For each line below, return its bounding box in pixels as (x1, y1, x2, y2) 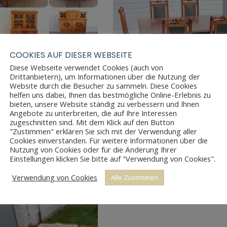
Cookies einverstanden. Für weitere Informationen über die (10, 135, 208, 145)
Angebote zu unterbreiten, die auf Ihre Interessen (10, 107, 177, 118)
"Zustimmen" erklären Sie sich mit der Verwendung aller (10, 126, 197, 136)
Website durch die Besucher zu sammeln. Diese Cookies (10, 80, 197, 91)
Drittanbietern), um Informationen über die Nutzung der (10, 71, 200, 82)
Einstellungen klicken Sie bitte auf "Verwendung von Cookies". (10, 153, 215, 164)
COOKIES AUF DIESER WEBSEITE (10, 49, 132, 61)
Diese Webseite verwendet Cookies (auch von (10, 62, 163, 72)
